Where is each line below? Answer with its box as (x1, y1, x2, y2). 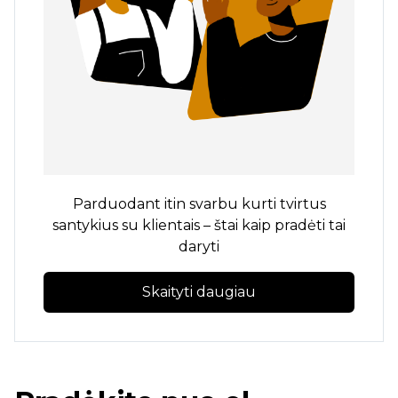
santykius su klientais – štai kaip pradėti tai (52, 216, 346, 234)
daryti (179, 237, 219, 255)
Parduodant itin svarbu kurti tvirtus (72, 195, 326, 212)
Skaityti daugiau (142, 283, 256, 300)
